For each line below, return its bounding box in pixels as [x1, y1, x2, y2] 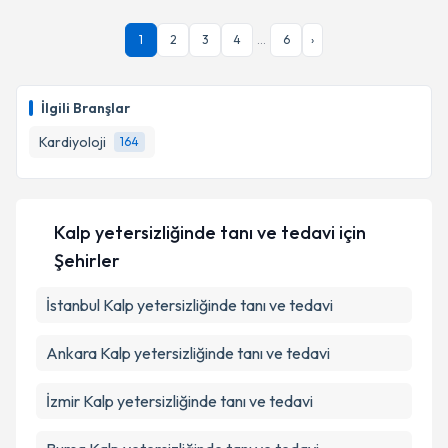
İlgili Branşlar [41, 110, 130, 128]
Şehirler [53, 260, 120, 283]
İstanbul [46, 306, 100, 326]
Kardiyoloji [39, 144, 106, 162]
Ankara [46, 354, 97, 374]
